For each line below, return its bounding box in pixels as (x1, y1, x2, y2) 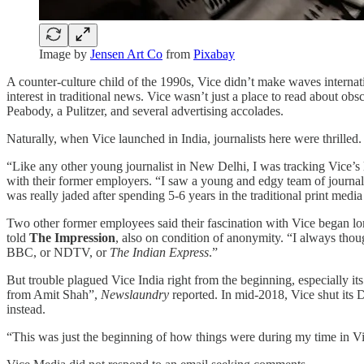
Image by (39, 47, 90, 62)
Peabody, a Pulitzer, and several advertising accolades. (6, 104, 287, 119)
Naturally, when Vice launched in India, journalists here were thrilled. (6, 132, 362, 146)
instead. (6, 302, 49, 317)
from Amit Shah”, (6, 288, 101, 302)
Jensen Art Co (90, 47, 162, 62)
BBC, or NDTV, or (6, 245, 110, 260)
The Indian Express (110, 245, 209, 260)
